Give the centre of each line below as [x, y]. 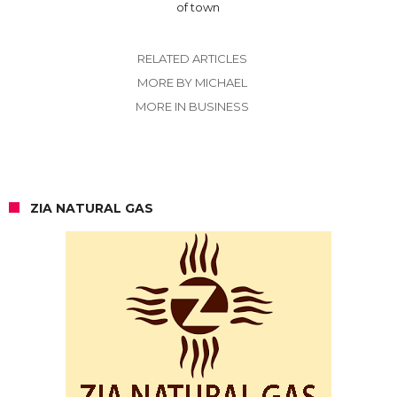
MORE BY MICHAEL [192, 82]
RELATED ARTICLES [192, 58]
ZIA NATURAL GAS [92, 208]
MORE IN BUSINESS [192, 106]
